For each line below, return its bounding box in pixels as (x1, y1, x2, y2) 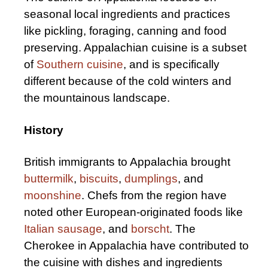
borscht (131, 223, 169, 236)
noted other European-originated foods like (24, 206, 243, 219)
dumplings (124, 172, 178, 185)
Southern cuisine (36, 58, 123, 71)
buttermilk (24, 172, 74, 185)
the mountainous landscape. (24, 92, 170, 105)
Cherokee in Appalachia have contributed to (24, 239, 249, 252)
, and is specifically (123, 58, 220, 71)
